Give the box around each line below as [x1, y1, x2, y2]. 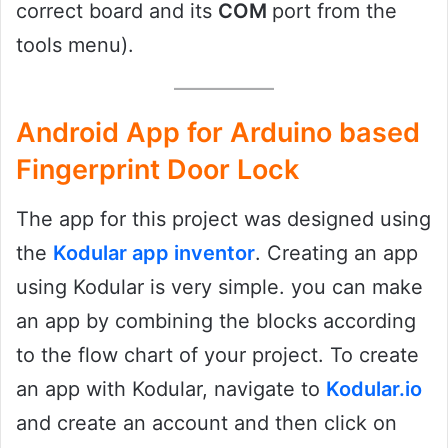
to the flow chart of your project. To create [16, 342, 419, 367]
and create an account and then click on [16, 410, 397, 435]
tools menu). [16, 32, 134, 57]
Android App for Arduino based [16, 116, 420, 150]
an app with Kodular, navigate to [16, 376, 326, 401]
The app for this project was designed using [16, 206, 431, 231]
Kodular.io [326, 376, 422, 401]
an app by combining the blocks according [16, 308, 416, 333]
